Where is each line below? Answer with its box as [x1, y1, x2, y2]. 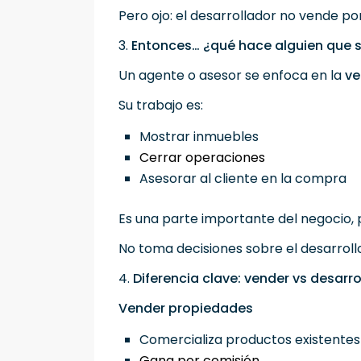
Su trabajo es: [118, 96, 203, 115]
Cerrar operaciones [139, 148, 272, 168]
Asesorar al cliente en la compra [139, 169, 353, 189]
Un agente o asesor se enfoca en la [118, 66, 345, 85]
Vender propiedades [118, 299, 253, 318]
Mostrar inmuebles [139, 127, 265, 147]
